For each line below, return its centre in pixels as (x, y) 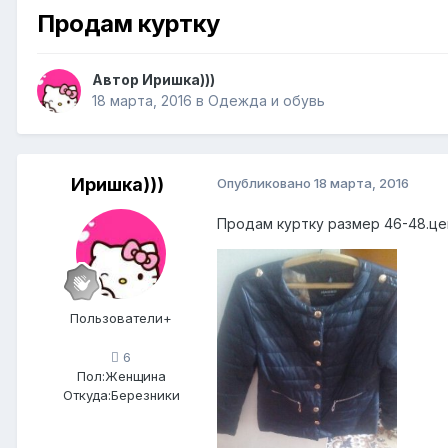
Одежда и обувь (266, 101)
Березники (145, 394)
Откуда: (86, 394)
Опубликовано (265, 182)
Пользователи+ (121, 317)
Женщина (135, 375)
